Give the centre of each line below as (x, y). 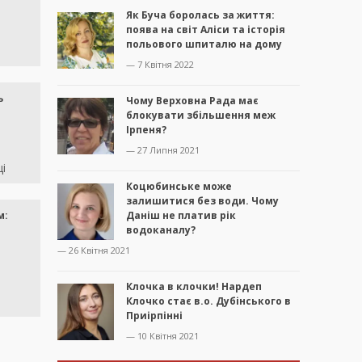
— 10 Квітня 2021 (162, 336)
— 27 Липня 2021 (163, 150)
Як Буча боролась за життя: (200, 15)
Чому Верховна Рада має (192, 101)
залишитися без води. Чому (202, 201)
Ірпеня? (146, 130)
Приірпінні (154, 316)
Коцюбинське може (179, 187)
